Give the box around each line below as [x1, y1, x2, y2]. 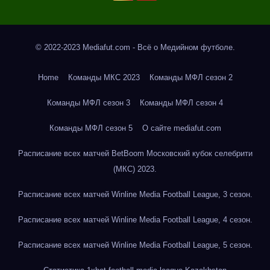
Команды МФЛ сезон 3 [47, 98, 130, 107]
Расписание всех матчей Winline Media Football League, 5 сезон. [17, 240, 253, 250]
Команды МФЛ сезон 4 [140, 98, 223, 107]
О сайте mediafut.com [142, 123, 221, 133]
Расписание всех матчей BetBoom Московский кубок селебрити [17, 148, 253, 158]
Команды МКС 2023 [67, 72, 140, 82]
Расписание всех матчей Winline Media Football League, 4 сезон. [17, 215, 253, 224]
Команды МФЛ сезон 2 [149, 72, 233, 82]
